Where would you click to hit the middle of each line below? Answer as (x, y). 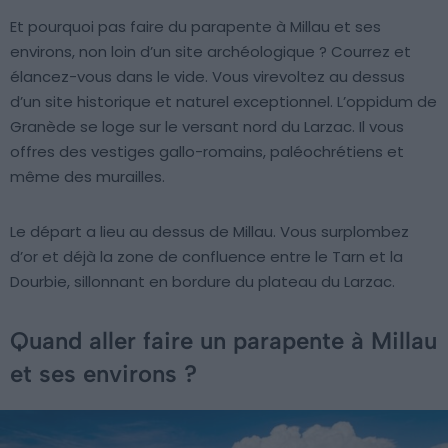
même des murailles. (87, 177)
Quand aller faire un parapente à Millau (223, 341)
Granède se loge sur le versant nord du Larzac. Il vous (207, 127)
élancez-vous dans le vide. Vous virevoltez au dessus (207, 77)
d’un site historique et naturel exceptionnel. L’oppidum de (223, 102)
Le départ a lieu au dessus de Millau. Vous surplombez (209, 232)
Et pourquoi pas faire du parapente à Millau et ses (195, 27)
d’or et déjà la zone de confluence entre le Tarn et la (206, 257)
